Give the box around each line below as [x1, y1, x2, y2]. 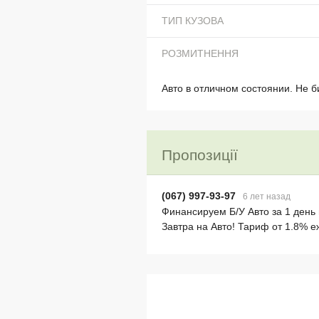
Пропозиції [161, 147, 238, 164]
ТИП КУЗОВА [161, 15, 224, 27]
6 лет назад [242, 192, 291, 202]
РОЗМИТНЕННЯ [161, 48, 239, 60]
